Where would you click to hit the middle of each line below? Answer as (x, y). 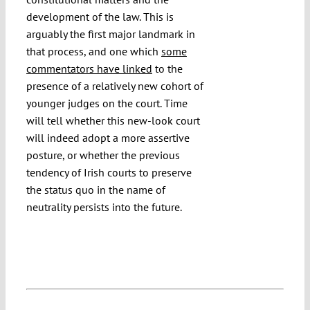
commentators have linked (89, 69)
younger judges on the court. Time (107, 103)
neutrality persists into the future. (104, 207)
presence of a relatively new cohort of (115, 86)
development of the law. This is (100, 17)
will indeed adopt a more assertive (108, 138)
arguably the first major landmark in (110, 34)
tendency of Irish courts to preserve (109, 173)
